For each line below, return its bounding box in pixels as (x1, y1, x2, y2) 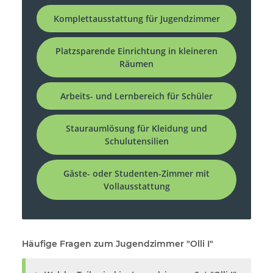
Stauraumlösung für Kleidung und (66, 122, 207, 135)
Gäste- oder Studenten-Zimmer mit (63, 168, 210, 180)
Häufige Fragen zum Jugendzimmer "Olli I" (22, 238, 213, 250)
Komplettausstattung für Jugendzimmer (53, 13, 220, 25)
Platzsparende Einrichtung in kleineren (55, 45, 218, 57)
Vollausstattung (103, 180, 170, 193)
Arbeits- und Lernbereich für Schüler (60, 90, 213, 102)
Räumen (119, 58, 154, 70)
